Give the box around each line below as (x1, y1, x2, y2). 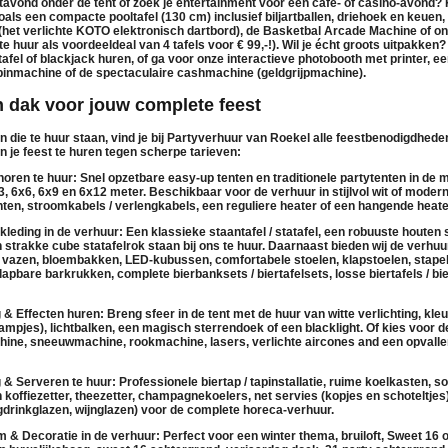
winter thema (261, 428, 335, 443)
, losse (329, 266, 369, 281)
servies (275, 388, 318, 403)
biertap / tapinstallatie (201, 374, 323, 389)
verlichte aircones (252, 334, 355, 349)
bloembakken (42, 252, 119, 267)
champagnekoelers (138, 388, 248, 403)
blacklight (305, 320, 360, 335)
